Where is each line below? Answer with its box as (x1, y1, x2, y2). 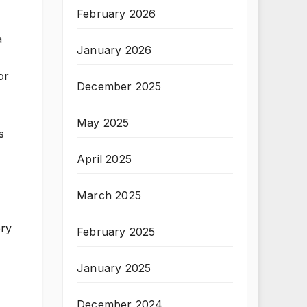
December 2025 (77, 79, 162, 93)
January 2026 (77, 43, 152, 57)
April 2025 (77, 152, 132, 166)
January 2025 (77, 261, 151, 275)
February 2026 (77, 7, 156, 21)
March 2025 (77, 188, 141, 202)
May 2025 (77, 116, 130, 130)
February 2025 (77, 225, 156, 238)
